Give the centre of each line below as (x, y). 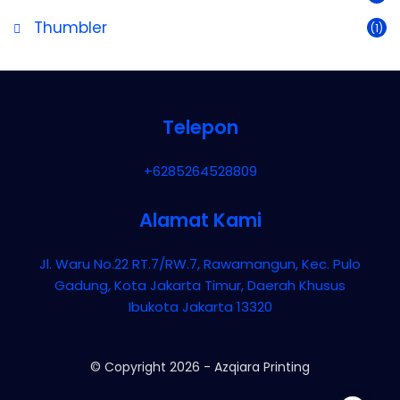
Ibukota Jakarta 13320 (200, 307)
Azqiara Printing (262, 367)
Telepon (200, 128)
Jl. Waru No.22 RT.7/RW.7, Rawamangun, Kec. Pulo (200, 264)
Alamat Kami (200, 221)
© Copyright (130, 367)
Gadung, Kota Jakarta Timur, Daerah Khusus (200, 286)
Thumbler (68, 28)
